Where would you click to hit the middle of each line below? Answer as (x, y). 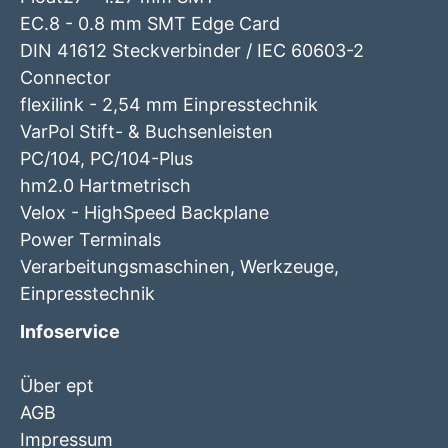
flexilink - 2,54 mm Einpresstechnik (169, 104)
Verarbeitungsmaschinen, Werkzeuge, (179, 266)
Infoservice (70, 331)
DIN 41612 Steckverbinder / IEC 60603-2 (192, 50)
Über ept (57, 385)
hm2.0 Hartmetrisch (105, 185)
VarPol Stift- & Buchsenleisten (146, 131)
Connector (65, 77)
